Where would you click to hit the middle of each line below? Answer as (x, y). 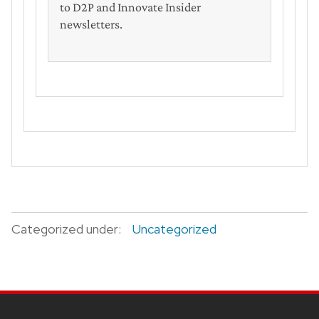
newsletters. (91, 25)
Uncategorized (174, 229)
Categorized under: (66, 229)
